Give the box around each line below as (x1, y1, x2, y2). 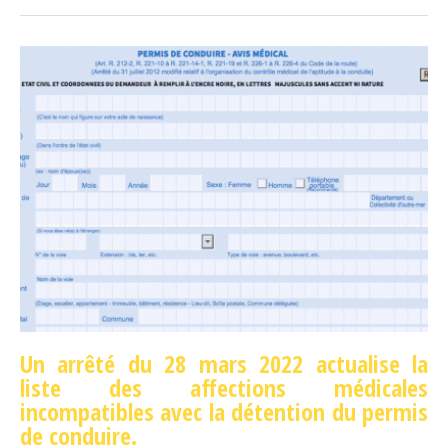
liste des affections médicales (20, 371, 428, 405)
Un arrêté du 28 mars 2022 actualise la (20, 347, 428, 381)
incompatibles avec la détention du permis (20, 395, 428, 429)
